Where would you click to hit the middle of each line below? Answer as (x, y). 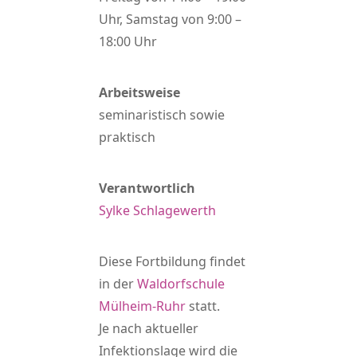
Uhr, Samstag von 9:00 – (170, 19)
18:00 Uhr (128, 41)
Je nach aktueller (149, 328)
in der (118, 284)
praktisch (127, 137)
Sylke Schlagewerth (157, 210)
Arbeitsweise (139, 92)
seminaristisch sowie (162, 115)
